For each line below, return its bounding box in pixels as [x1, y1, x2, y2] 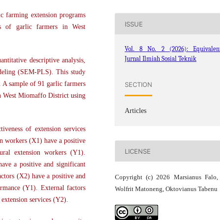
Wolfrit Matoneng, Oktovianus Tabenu [115, 185, 218, 193]
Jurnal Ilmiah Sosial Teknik [125, 55, 197, 63]
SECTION [125, 80, 153, 88]
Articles [125, 107, 147, 115]
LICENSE [125, 147, 151, 155]
